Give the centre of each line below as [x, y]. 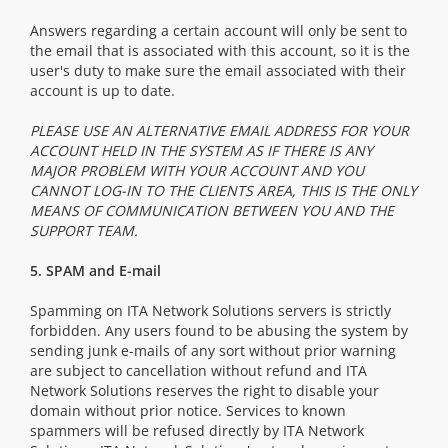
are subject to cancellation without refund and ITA [198, 370]
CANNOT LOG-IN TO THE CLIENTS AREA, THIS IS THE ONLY [223, 190]
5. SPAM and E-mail [95, 270]
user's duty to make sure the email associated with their [218, 70]
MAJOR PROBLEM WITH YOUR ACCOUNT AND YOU [197, 170]
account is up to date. [102, 90]
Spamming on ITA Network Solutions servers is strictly [210, 310]
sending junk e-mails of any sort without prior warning [213, 350]
